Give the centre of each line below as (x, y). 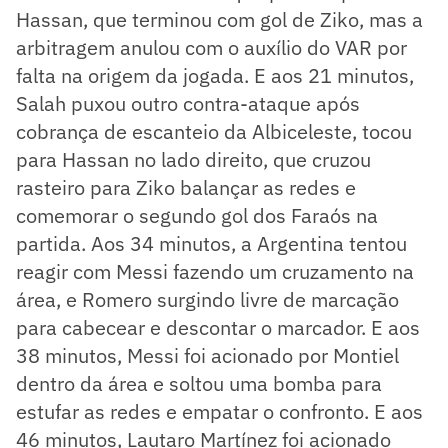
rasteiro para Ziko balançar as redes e (186, 187)
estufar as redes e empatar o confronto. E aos (219, 411)
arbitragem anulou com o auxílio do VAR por (211, 47)
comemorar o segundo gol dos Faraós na (197, 215)
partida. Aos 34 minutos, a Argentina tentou (211, 243)
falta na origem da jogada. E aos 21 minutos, (215, 75)
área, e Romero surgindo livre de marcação (207, 299)
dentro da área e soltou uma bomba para (199, 383)
